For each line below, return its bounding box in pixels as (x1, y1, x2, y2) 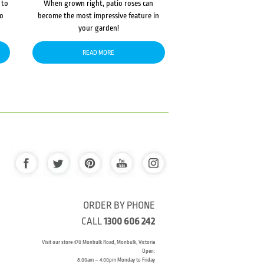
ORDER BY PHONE (83, 200, 156, 212)
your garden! (78, 23, 119, 32)
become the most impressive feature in (38, 11, 160, 20)
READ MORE (82, 49, 115, 57)
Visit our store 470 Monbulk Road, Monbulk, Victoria (42, 239, 156, 246)
